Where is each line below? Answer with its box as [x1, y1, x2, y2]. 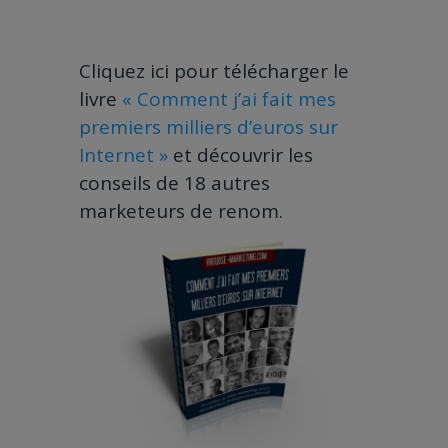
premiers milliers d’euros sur [79, 114, 338, 141]
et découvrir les [168, 142, 313, 169]
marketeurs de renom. [79, 198, 283, 225]
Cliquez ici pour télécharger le [79, 58, 349, 85]
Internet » [79, 142, 168, 169]
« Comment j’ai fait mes [122, 86, 336, 113]
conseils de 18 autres [79, 170, 270, 197]
